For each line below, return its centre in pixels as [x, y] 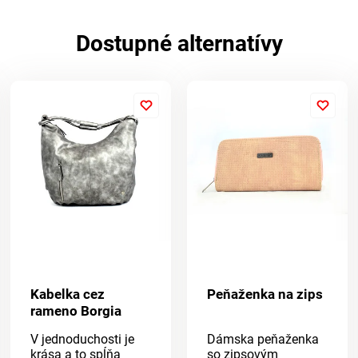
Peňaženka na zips [265, 294]
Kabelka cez [68, 294]
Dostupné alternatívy [179, 43]
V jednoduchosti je [83, 340]
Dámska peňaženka [263, 340]
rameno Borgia [76, 311]
